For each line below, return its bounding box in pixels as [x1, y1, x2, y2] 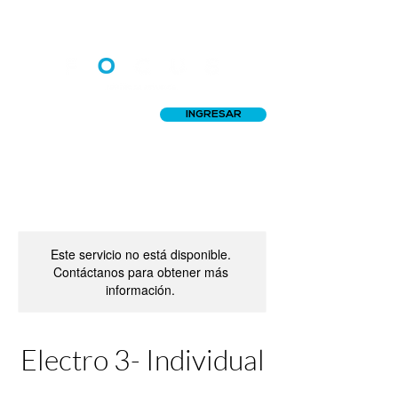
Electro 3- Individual [20, 342, 265, 377]
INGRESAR [185, 109, 242, 120]
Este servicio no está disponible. [50, 245, 231, 263]
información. [106, 281, 175, 298]
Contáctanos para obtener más [52, 263, 228, 281]
